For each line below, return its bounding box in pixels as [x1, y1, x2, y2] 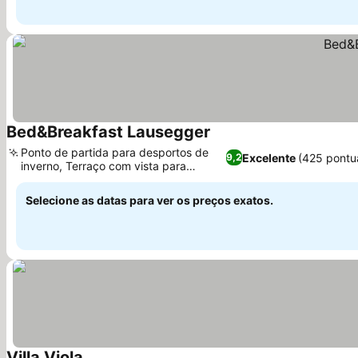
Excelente [241, 150, 296, 165]
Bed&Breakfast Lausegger [6, 122, 210, 141]
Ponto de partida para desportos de [21, 145, 209, 159]
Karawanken [21, 173, 86, 186]
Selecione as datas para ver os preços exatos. [26, 193, 273, 207]
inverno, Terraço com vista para [21, 159, 186, 173]
